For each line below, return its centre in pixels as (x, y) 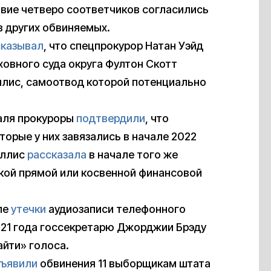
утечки (28, 209)
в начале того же (132, 155)
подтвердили (111, 119)
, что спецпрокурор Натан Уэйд (123, 46)
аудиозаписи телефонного (116, 209)
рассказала (57, 155)
